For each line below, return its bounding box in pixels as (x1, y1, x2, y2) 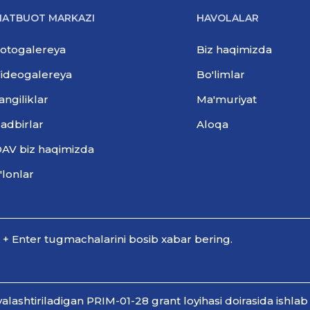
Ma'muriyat (197, 93, 257, 106)
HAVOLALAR (197, 12, 259, 24)
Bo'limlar (197, 68, 245, 81)
